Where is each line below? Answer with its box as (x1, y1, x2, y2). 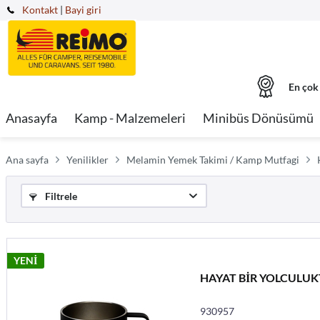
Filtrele (43, 190, 77, 202)
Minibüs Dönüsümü (203, 110, 314, 126)
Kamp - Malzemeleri (74, 110, 186, 126)
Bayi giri (65, 4, 101, 16)
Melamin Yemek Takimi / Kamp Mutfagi (126, 154, 299, 166)
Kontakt (22, 4, 58, 16)
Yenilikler (66, 154, 109, 166)
